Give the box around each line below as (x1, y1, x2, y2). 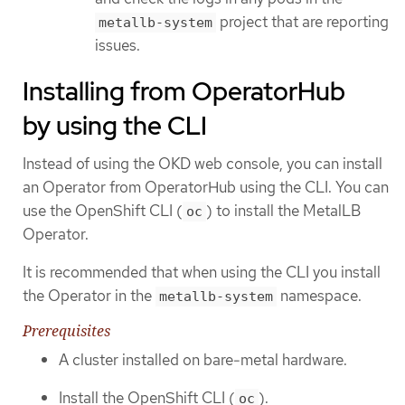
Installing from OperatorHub (23, 74, 345, 109)
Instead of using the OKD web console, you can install (23, 154, 382, 174)
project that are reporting (216, 11, 389, 32)
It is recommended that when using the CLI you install (23, 261, 381, 282)
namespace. (277, 285, 362, 306)
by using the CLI (23, 108, 207, 144)
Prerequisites (23, 320, 110, 341)
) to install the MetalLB (206, 201, 361, 221)
